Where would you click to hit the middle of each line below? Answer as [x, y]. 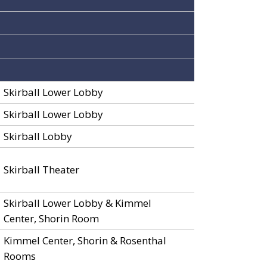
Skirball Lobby [38, 136]
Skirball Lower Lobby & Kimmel [77, 203]
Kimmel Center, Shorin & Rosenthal [85, 240]
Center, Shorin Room [51, 218]
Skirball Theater [41, 170]
